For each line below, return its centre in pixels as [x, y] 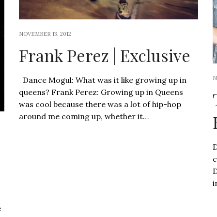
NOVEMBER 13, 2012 [45, 34]
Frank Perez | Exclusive [104, 55]
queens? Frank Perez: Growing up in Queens [101, 92]
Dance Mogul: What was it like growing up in [102, 80]
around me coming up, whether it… [84, 116]
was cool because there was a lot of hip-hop [100, 104]
